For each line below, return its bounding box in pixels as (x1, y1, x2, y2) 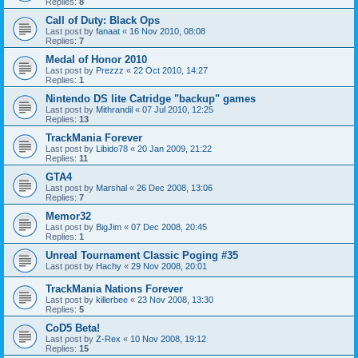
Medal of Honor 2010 (46, 54, 147, 66)
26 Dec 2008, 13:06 (137, 183, 213, 193)
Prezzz (96, 66, 124, 75)
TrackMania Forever (46, 132, 142, 144)
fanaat (96, 26, 120, 36)
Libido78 (96, 144, 128, 153)
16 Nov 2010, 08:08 (129, 26, 205, 36)
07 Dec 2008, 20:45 (131, 222, 207, 232)
